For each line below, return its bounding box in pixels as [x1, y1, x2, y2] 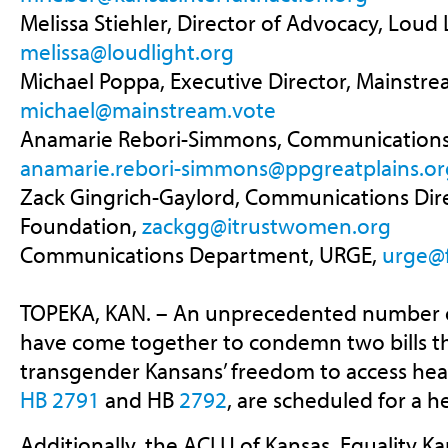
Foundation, [19, 211, 142, 241]
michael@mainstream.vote [19, 95, 276, 125]
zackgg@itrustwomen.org [141, 211, 391, 241]
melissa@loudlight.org [19, 37, 234, 67]
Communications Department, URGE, [19, 240, 382, 270]
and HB [99, 385, 179, 415]
